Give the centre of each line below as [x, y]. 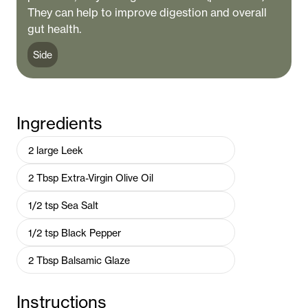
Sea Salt [80, 205]
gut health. [54, 29]
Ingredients [59, 123]
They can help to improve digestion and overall [147, 12]
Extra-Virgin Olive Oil [107, 177]
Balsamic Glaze [96, 260]
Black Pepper [91, 232]
